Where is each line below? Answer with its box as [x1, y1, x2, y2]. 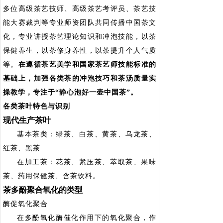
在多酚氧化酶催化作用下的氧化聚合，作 [17, 214, 156, 222]
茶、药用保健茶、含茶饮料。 [3, 172, 100, 180]
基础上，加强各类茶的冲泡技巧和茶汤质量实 [3, 75, 156, 82]
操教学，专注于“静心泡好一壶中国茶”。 [3, 89, 138, 96]
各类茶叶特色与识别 [3, 103, 70, 110]
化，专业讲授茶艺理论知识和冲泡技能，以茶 [3, 33, 156, 40]
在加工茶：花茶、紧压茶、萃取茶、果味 [17, 158, 156, 166]
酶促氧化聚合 [3, 200, 48, 208]
